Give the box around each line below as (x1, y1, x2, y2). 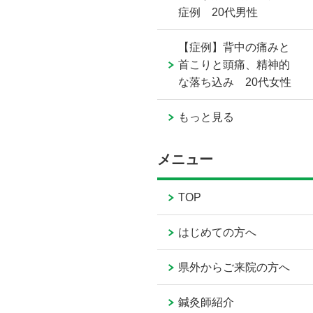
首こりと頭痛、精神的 (178, 59, 291, 71)
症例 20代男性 (178, 6, 259, 19)
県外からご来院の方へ (178, 261, 291, 274)
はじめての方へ (178, 226, 257, 239)
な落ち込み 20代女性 (178, 76, 292, 89)
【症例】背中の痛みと (178, 41, 291, 54)
